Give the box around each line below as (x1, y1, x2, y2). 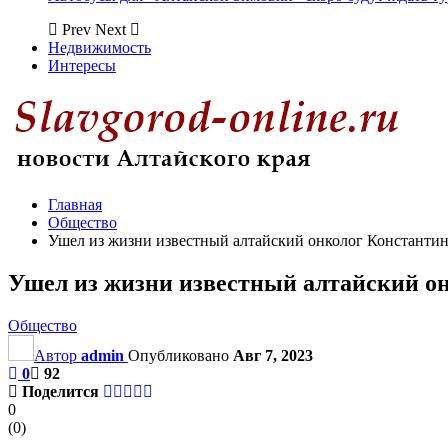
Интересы (48, 57, 116, 74)
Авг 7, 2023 (233, 346, 313, 364)
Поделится (22, 382, 99, 400)
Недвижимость (48, 39, 151, 56)
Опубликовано (128, 346, 233, 364)
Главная (48, 196, 102, 213)
